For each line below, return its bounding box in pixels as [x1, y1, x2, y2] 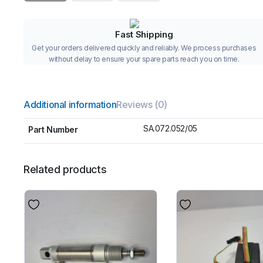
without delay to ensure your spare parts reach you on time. [49, 54, 240, 63]
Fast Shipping [115, 28, 173, 40]
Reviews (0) [116, 98, 167, 110]
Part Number [28, 124, 78, 134]
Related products [23, 163, 107, 176]
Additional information [23, 98, 117, 110]
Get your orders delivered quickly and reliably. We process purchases [32, 43, 257, 52]
